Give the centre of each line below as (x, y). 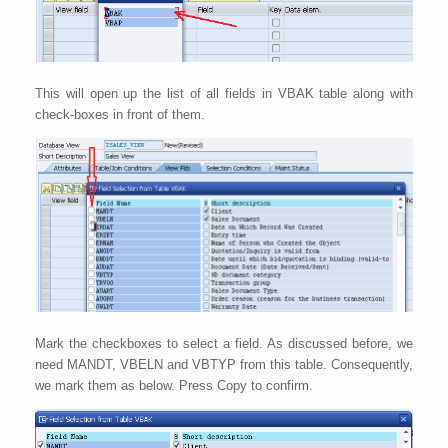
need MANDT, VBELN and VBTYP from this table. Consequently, (224, 364)
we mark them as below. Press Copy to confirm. (174, 385)
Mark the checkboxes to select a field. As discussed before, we (224, 343)
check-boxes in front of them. (120, 114)
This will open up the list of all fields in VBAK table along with (224, 93)
